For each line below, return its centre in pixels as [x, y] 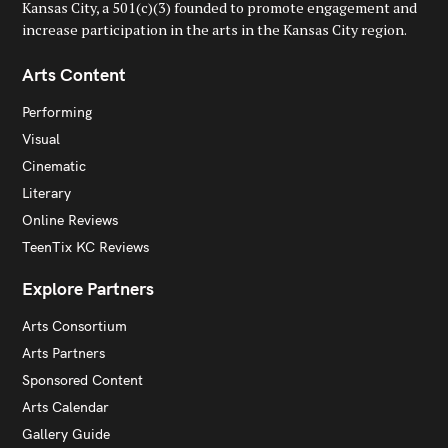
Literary [46, 193]
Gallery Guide [66, 433]
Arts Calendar [65, 406]
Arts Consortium [74, 325]
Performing [57, 112]
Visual [41, 139]
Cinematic [54, 166]
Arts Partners [63, 352]
